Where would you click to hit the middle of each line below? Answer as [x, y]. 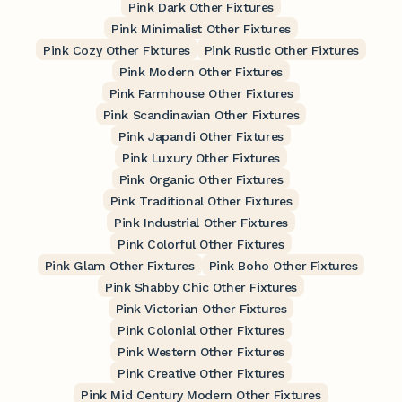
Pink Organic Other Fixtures [201, 180]
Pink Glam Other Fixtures [119, 266]
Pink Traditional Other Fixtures [201, 201]
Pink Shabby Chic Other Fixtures [201, 288]
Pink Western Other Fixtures [201, 352]
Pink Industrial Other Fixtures [201, 223]
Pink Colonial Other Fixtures [201, 331]
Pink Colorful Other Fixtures [201, 245]
